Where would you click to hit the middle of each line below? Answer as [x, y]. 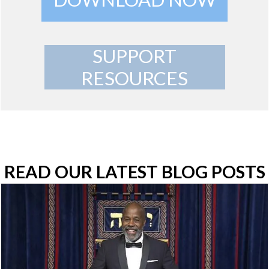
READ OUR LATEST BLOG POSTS [134, 172]
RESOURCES [134, 78]
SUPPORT [134, 56]
